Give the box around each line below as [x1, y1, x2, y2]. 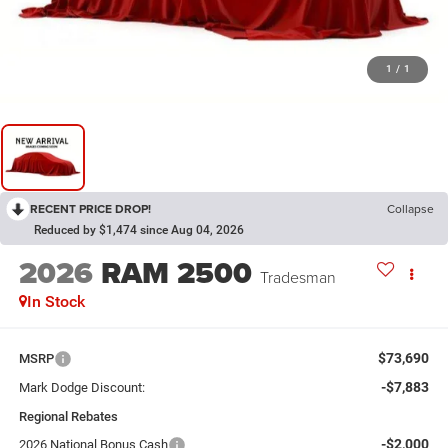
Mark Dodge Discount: [18, 379, 145, 395]
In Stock [26, 292, 85, 312]
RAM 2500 [100, 251, 252, 296]
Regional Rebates [18, 408, 118, 424]
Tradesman [259, 266, 336, 289]
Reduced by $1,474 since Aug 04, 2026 [34, 222, 244, 237]
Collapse [387, 199, 434, 217]
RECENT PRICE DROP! [30, 199, 151, 217]
